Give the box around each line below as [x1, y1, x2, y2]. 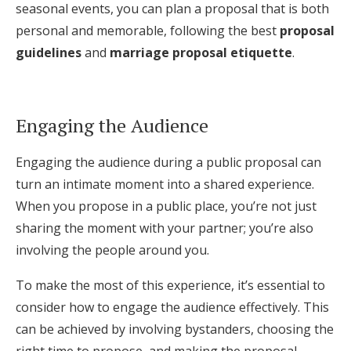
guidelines [16, 44, 81, 61]
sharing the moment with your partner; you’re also [16, 219, 313, 237]
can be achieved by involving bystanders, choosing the [16, 320, 334, 338]
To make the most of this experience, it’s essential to [16, 277, 325, 294]
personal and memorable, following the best [16, 22, 280, 39]
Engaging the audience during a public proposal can [16, 154, 321, 171]
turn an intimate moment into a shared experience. [16, 175, 314, 193]
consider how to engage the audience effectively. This [16, 299, 329, 316]
